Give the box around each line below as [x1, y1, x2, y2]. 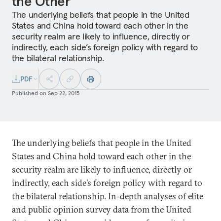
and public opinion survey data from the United [12, 204, 191, 215]
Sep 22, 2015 [48, 89, 79, 97]
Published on [12, 89, 46, 97]
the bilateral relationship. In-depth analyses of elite [12, 190, 203, 202]
